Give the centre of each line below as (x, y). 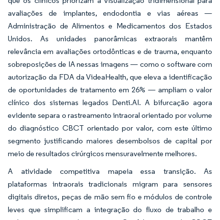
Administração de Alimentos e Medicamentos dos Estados (110, 26)
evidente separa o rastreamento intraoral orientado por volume (110, 115)
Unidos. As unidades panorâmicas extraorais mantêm (110, 39)
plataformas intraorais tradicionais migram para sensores (110, 184)
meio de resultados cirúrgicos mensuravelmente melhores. (102, 153)
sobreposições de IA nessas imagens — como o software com (110, 64)
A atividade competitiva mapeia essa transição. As (110, 171)
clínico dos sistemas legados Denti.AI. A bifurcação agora (110, 102)
